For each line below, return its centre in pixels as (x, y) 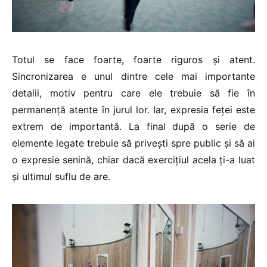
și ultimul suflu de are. (61, 177)
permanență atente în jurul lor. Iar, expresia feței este (133, 110)
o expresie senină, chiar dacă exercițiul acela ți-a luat (133, 160)
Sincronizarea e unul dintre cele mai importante (133, 77)
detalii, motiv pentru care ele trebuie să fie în (133, 93)
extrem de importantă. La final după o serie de (133, 127)
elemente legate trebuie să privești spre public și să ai (133, 143)
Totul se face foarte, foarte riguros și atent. (133, 60)
